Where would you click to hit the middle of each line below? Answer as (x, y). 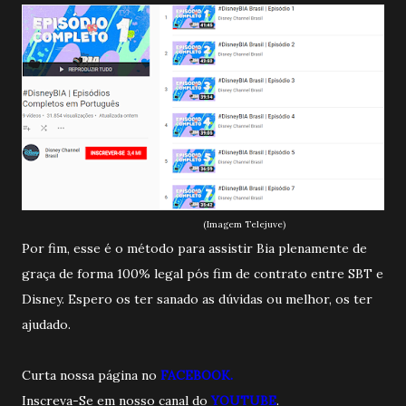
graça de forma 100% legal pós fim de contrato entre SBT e (203, 273)
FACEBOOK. (197, 375)
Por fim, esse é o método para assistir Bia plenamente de (194, 248)
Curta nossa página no (91, 375)
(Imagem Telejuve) (244, 224)
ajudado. (46, 324)
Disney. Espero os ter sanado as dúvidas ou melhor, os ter (197, 299)
